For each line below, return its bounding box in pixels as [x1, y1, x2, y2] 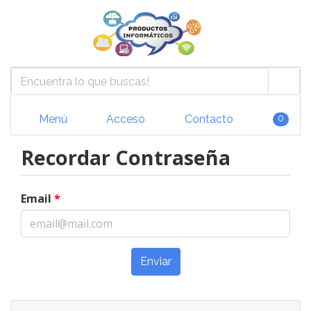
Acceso [103, 112, 145, 126]
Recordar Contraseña [21, 144, 230, 171]
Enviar [140, 255, 171, 268]
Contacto [181, 112, 233, 126]
